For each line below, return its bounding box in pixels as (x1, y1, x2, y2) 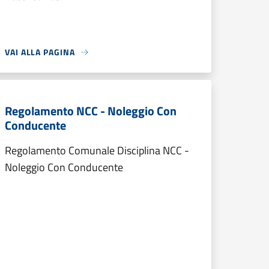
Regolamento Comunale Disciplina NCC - (5, 142, 189, 159)
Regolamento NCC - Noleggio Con (5, 101, 177, 120)
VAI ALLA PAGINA (5, 46, 75, 58)
